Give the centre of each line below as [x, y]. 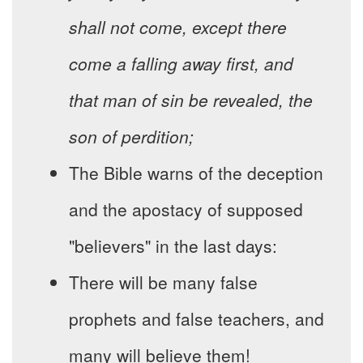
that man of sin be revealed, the [191, 100]
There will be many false [163, 282]
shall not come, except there [178, 27]
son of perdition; [131, 137]
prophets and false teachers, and [196, 319]
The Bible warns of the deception [196, 173]
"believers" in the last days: [173, 246]
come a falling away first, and [181, 64]
